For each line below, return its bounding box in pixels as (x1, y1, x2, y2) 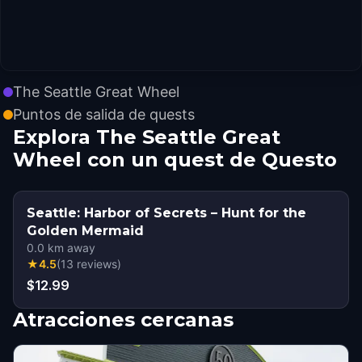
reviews (77, 257, 117, 271)
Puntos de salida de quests (13, 106, 195, 123)
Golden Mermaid (27, 223, 144, 238)
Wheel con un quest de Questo (13, 148, 337, 171)
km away (44, 241, 95, 255)
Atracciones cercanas (13, 308, 234, 331)
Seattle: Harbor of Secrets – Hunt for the (27, 205, 306, 221)
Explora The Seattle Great (13, 125, 280, 149)
